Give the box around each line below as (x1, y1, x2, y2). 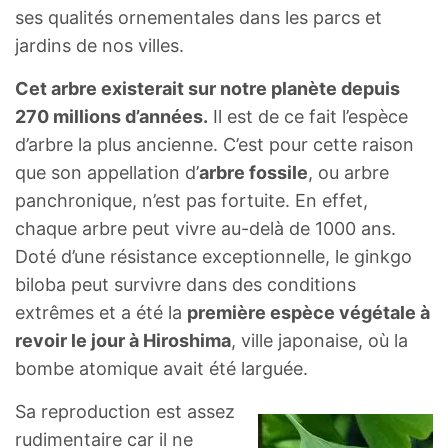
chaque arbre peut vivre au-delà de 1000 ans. (15, 218, 396, 240)
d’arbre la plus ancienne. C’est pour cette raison (15, 134, 414, 156)
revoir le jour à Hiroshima (15, 330, 231, 352)
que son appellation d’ (15, 162, 199, 184)
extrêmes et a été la (15, 302, 187, 324)
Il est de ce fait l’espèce (208, 106, 408, 128)
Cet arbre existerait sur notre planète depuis (15, 78, 400, 100)
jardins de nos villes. (15, 35, 184, 57)
